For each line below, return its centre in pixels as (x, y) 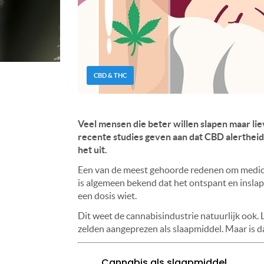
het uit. (93, 150)
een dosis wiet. (107, 196)
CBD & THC (110, 76)
